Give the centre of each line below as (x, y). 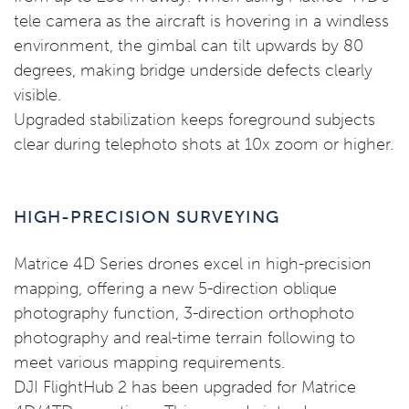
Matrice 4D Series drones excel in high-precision (193, 264)
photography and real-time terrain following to (184, 338)
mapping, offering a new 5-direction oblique (175, 288)
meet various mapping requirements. (149, 362)
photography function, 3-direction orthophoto (184, 313)
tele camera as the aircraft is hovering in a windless (201, 21)
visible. (37, 95)
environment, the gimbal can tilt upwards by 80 (189, 46)
